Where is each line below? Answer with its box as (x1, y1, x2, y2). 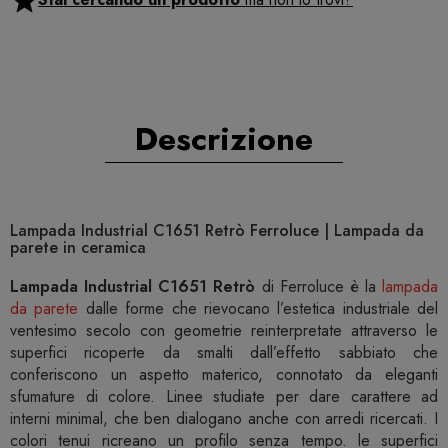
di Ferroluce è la (255, 275, 382, 299)
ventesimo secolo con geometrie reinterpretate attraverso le (10, 319, 438, 343)
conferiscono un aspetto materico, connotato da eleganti (10, 363, 438, 387)
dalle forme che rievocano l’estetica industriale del (78, 297, 438, 321)
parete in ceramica (10, 236, 146, 260)
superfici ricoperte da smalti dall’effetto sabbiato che (10, 341, 438, 365)
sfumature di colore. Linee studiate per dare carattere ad (10, 385, 438, 409)
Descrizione (135, 116, 313, 163)
